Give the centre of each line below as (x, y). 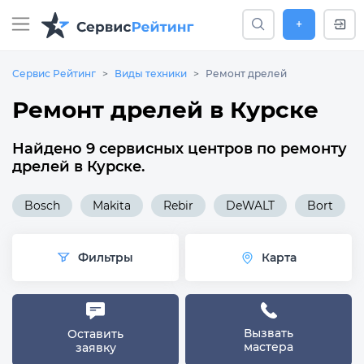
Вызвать (269, 333)
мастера (269, 347)
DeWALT (250, 206)
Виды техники (151, 74)
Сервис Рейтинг (54, 74)
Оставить (95, 334)
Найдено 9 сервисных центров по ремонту (180, 149)
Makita (112, 206)
